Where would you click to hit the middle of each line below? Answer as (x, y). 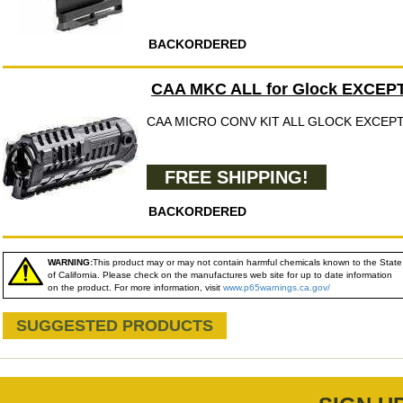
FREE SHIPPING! (237, 177)
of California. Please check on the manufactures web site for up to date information (220, 275)
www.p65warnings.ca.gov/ (277, 287)
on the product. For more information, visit (135, 287)
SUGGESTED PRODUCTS (115, 326)
